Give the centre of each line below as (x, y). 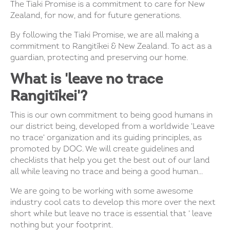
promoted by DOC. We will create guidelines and (102, 149)
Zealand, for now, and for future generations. (96, 16)
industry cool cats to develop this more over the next (113, 203)
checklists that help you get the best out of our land (110, 160)
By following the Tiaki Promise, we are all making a (105, 35)
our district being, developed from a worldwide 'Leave (112, 127)
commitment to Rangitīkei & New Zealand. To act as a (111, 46)
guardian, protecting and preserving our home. (99, 58)
